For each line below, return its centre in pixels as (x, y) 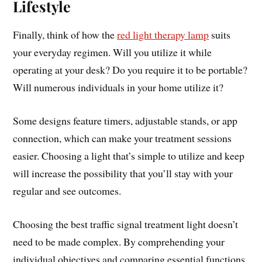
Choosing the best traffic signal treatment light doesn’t (126, 224)
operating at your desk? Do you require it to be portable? (130, 70)
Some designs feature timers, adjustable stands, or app (125, 121)
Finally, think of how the (65, 35)
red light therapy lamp (163, 35)
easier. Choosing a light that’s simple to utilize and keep (129, 156)
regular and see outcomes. (67, 191)
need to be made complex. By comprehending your (119, 241)
